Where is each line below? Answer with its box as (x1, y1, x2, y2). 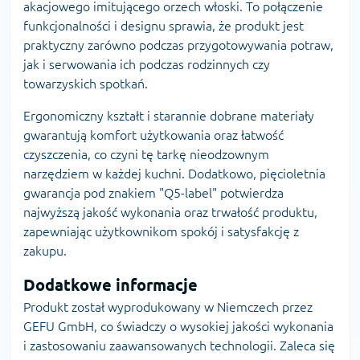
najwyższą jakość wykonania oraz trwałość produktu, (23, 204, 317, 219)
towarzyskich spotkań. (23, 76, 148, 91)
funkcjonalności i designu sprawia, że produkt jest (23, 18, 304, 33)
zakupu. (23, 243, 67, 258)
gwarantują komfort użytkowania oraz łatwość (23, 127, 284, 142)
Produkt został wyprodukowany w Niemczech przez (23, 299, 313, 314)
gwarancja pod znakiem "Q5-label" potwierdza (23, 185, 284, 200)
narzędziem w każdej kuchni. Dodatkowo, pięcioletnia (23, 166, 325, 181)
